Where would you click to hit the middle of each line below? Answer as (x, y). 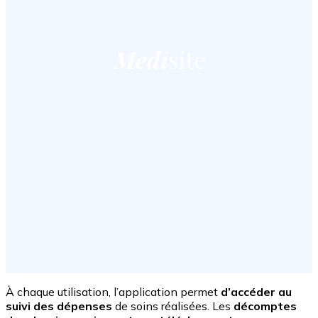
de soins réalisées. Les (173, 306)
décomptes (265, 306)
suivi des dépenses (59, 306)
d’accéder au (256, 292)
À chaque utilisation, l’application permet (113, 292)
